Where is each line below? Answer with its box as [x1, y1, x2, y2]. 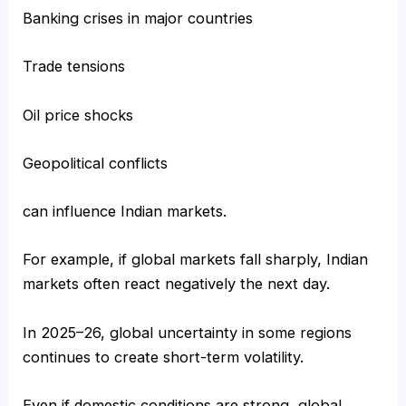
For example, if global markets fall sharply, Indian [23, 250, 369, 269]
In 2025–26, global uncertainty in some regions [23, 323, 353, 342]
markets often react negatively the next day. [23, 275, 331, 294]
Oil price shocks [23, 105, 134, 124]
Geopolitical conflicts [23, 153, 169, 172]
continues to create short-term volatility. [23, 347, 304, 366]
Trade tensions [23, 57, 126, 76]
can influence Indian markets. [23, 202, 227, 221]
